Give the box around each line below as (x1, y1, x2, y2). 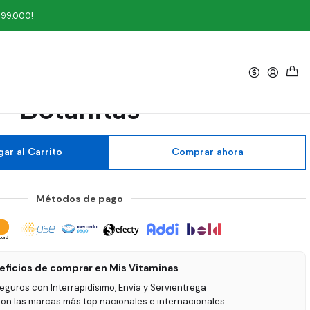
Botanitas (19, 93, 140, 126)
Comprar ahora (171, 146, 244, 158)
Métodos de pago (36, 192, 123, 205)
